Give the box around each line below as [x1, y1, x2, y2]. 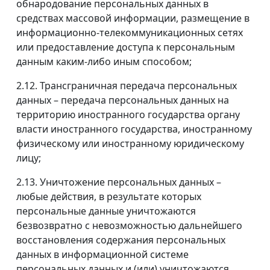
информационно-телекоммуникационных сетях [16, 26, 243, 40]
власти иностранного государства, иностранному [16, 122, 252, 136]
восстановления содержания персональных [16, 233, 225, 247]
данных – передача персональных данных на [16, 93, 229, 107]
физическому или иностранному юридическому [16, 137, 244, 151]
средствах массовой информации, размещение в [16, 11, 250, 25]
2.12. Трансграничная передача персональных [16, 79, 237, 93]
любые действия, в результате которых [16, 190, 201, 204]
